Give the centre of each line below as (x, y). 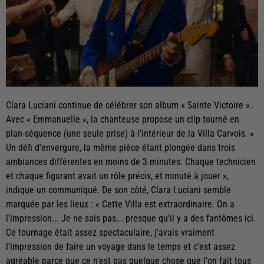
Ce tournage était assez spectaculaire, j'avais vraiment (110, 233)
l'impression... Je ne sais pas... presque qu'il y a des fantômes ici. (131, 219)
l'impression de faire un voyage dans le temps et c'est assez (121, 247)
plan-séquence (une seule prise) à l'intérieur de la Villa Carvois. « (130, 134)
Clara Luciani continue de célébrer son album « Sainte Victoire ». (129, 105)
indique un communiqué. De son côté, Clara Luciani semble (118, 190)
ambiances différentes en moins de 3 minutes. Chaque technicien (131, 162)
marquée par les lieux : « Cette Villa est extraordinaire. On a (120, 204)
